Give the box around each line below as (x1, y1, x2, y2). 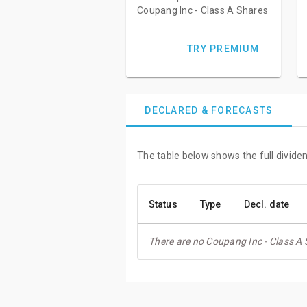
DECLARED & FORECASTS (145, 105, 273, 116)
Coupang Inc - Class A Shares (137, 5, 268, 16)
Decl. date (244, 199, 289, 210)
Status (149, 199, 177, 210)
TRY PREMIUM (187, 43, 259, 54)
